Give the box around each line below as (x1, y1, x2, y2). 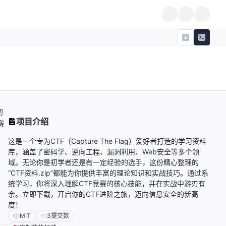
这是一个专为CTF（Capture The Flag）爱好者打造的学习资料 (8, 137, 206, 146)
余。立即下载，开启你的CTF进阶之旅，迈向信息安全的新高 (8, 190, 198, 199)
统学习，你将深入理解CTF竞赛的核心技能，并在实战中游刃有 (8, 179, 205, 188)
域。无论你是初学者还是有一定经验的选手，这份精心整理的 (8, 158, 199, 167)
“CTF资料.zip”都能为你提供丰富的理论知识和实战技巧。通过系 (8, 168, 208, 178)
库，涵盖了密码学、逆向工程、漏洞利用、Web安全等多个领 (8, 147, 199, 156)
